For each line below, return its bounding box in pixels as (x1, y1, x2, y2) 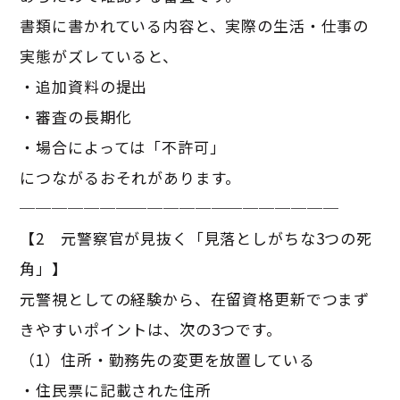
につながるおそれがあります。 (20, 165, 242, 188)
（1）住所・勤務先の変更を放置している (20, 347, 315, 371)
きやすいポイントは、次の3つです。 (20, 317, 282, 340)
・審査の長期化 (20, 104, 132, 128)
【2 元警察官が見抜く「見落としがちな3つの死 (20, 226, 372, 249)
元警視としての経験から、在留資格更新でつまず (20, 287, 371, 310)
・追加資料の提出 (20, 74, 148, 97)
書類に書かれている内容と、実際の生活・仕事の (20, 13, 370, 37)
